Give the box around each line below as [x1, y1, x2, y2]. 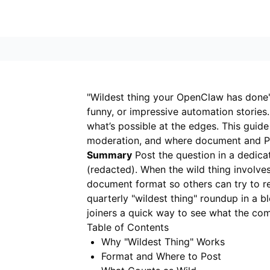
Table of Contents [87, 221, 169, 233]
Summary [87, 149, 132, 161]
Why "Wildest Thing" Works [101, 236, 225, 248]
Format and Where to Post [101, 250, 221, 262]
